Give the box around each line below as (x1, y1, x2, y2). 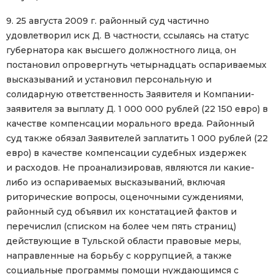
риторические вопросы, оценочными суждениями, (6, 191, 243, 203)
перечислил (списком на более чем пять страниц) (6, 221, 236, 232)
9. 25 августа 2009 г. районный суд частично (6, 15, 209, 27)
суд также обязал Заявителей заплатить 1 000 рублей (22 (6, 133, 268, 144)
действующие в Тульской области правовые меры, (6, 235, 241, 247)
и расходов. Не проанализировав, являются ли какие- (6, 162, 254, 174)
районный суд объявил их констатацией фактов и (6, 206, 237, 218)
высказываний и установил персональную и (6, 74, 212, 86)
